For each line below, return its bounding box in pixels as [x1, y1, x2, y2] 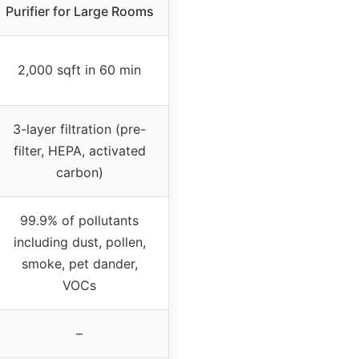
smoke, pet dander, [21, 256, 138, 272]
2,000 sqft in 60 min [18, 62, 141, 79]
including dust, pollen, [13, 234, 146, 251]
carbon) [55, 164, 103, 181]
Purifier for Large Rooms [5, 3, 154, 20]
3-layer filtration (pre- [13, 121, 146, 138]
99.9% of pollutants [20, 212, 139, 229]
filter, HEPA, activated [13, 143, 146, 159]
